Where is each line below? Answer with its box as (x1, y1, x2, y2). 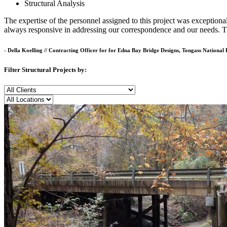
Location (4, 94, 32, 103)
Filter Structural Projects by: (4, 65, 87, 73)
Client (4, 84, 23, 93)
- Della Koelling (4, 47, 44, 53)
